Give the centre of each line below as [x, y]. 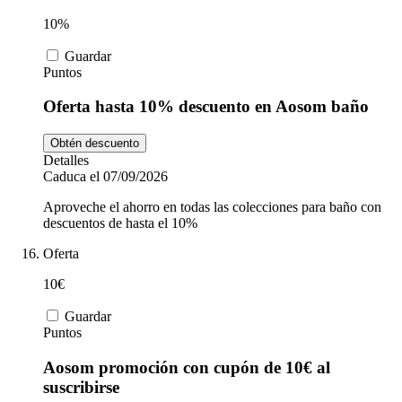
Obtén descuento [95, 144]
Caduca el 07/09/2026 [105, 177]
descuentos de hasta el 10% [120, 223]
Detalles [66, 161]
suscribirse [81, 387]
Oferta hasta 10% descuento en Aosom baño [206, 107]
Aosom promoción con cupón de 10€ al [187, 367]
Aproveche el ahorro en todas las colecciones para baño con [212, 207]
